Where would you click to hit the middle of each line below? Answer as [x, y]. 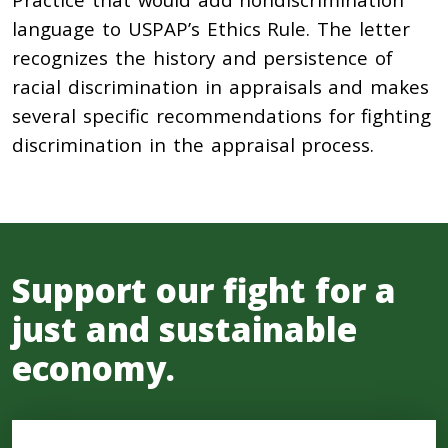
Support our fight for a [204, 290]
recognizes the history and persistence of [203, 57]
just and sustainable [184, 329]
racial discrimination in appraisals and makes [221, 86]
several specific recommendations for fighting [222, 115]
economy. [93, 368]
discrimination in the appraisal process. [193, 144]
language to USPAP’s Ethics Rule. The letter [211, 28]
